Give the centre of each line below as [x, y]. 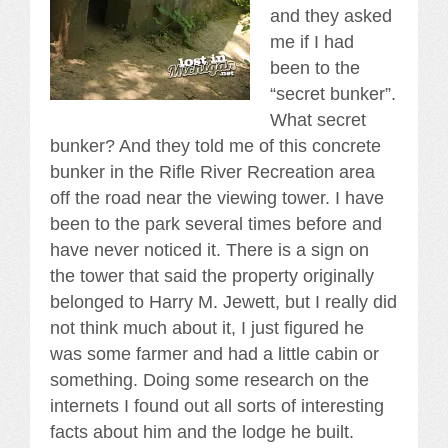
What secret [318, 119]
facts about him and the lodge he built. [202, 431]
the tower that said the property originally [212, 275]
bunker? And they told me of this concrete [215, 145]
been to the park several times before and [216, 223]
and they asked [331, 15]
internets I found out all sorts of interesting [217, 405]
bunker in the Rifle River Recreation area [212, 171]
